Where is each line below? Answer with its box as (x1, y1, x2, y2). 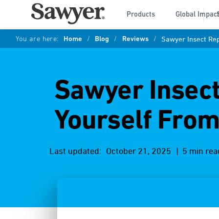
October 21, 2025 (106, 147, 171, 156)
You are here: (16, 36, 59, 43)
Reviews (122, 36, 149, 43)
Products (127, 11, 155, 19)
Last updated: (49, 147, 101, 156)
